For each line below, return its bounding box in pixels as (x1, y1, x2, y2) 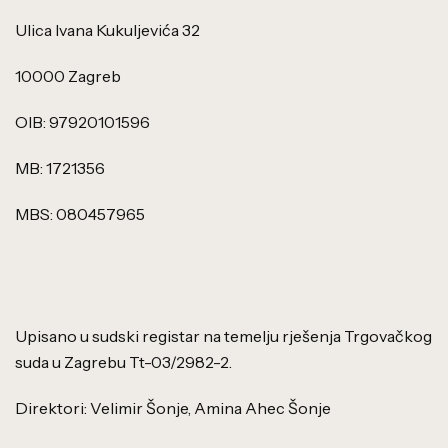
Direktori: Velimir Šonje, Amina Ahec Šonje (15, 398, 331, 418)
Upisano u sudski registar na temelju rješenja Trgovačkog (15, 326, 432, 346)
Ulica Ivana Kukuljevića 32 (15, 20, 200, 40)
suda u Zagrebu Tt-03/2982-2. (15, 352, 232, 372)
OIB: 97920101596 (15, 112, 150, 132)
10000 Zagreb (15, 66, 121, 86)
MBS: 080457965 (15, 204, 145, 224)
